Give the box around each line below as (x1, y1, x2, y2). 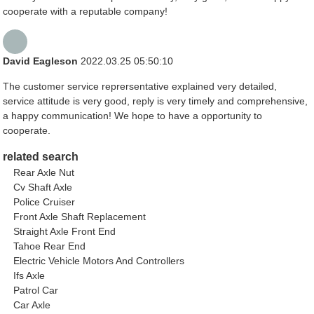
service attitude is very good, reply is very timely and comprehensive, (3, 95, 308, 107)
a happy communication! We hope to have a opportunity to (3, 110, 263, 122)
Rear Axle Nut (13, 167, 75, 179)
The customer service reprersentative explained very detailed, (3, 81, 278, 93)
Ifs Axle (13, 270, 46, 282)
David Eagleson (3, 55, 81, 67)
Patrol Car (13, 285, 59, 296)
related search (3, 151, 79, 163)
